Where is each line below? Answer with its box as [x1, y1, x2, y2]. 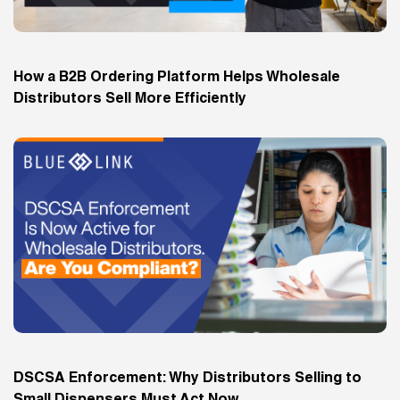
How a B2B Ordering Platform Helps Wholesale [13, 71, 340, 86]
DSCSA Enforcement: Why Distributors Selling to [13, 371, 362, 387]
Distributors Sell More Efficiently [13, 92, 246, 107]
